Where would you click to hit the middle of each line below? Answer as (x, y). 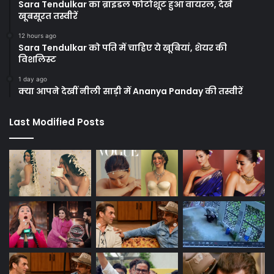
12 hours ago (37, 36)
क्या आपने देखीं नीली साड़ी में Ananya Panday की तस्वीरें (131, 91)
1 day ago (33, 79)
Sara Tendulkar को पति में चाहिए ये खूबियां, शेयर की (123, 48)
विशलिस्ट (37, 60)
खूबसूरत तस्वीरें (48, 16)
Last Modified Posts (57, 122)
